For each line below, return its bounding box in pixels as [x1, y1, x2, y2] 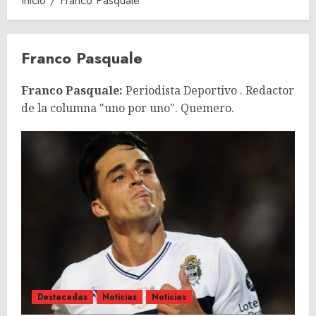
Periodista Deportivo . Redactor [123, 83, 294, 98]
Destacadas [37, 291, 87, 303]
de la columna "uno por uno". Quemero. [21, 100, 234, 116]
